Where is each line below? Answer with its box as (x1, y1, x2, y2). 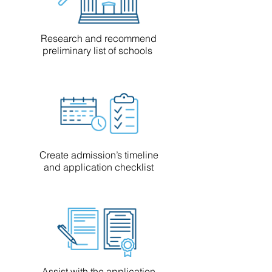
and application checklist (44, 161, 154, 173)
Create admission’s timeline (39, 149, 158, 161)
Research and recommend (41, 32, 157, 44)
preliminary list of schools (42, 44, 155, 56)
